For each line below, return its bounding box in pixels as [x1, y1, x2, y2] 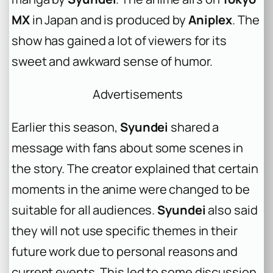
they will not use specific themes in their [12, 222, 238, 239]
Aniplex [188, 11, 233, 28]
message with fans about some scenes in [12, 139, 244, 156]
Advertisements [92, 85, 183, 102]
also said [205, 201, 258, 218]
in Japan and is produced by [29, 11, 188, 28]
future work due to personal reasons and [12, 243, 238, 260]
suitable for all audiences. [12, 201, 158, 218]
